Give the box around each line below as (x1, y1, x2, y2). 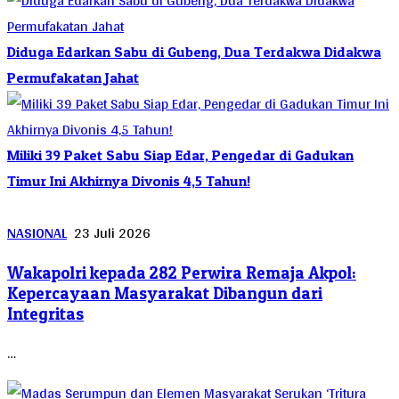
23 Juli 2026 (74, 219, 151, 246)
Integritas (7, 303, 84, 324)
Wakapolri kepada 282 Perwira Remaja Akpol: (7, 262, 356, 283)
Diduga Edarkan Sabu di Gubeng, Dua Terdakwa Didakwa (7, 42, 381, 61)
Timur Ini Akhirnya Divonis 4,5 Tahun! (7, 171, 250, 190)
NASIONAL (7, 219, 67, 246)
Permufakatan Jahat (7, 68, 139, 86)
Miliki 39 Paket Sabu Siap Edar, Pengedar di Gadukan (7, 145, 354, 164)
